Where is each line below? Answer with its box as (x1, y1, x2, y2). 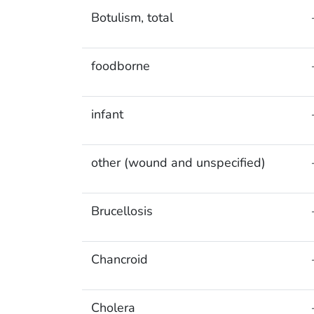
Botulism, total (90, 9, 173, 27)
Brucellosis (90, 203, 153, 220)
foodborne (90, 57, 150, 75)
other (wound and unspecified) (90, 154, 266, 172)
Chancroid (90, 251, 148, 268)
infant (90, 106, 123, 123)
